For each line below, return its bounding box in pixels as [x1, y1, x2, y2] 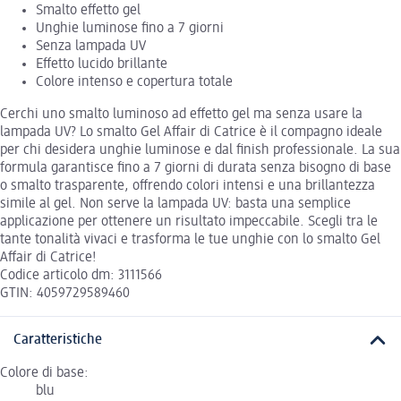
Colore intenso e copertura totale [36, 75, 233, 90]
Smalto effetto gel [36, 4, 141, 19]
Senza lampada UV [36, 39, 146, 55]
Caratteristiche [13, 333, 102, 348]
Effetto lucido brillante [36, 57, 167, 73]
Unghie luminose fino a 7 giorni [36, 21, 224, 37]
